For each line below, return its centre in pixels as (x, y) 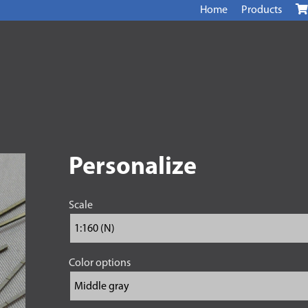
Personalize (132, 168)
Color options (99, 263)
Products (261, 10)
